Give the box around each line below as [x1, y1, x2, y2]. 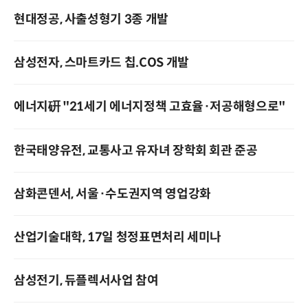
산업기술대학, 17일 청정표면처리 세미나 [14, 230, 222, 245]
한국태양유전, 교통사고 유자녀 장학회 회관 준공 [14, 143, 258, 158]
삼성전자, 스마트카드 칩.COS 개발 [14, 55, 189, 70]
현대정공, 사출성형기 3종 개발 [14, 12, 168, 27]
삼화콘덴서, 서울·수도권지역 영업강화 [14, 186, 211, 201]
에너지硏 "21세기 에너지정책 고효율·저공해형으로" [14, 99, 285, 114]
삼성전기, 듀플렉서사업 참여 [14, 273, 159, 288]
